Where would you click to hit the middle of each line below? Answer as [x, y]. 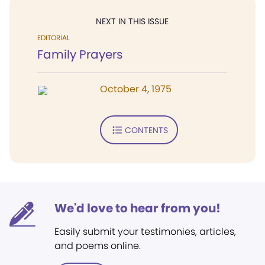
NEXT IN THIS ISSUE [132, 21]
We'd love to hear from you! [138, 208]
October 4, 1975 [136, 89]
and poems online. [98, 246]
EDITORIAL [54, 38]
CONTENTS [146, 130]
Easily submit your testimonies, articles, [145, 232]
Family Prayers [80, 54]
